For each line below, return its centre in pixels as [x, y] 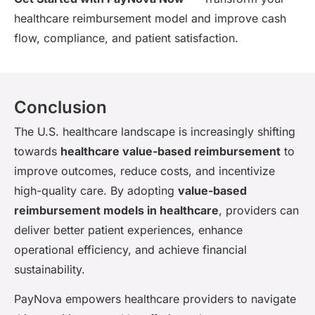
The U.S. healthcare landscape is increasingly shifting [155, 131]
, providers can [259, 210]
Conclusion [60, 107]
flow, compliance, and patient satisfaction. [126, 38]
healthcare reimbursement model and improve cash [150, 19]
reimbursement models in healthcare [116, 210]
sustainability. [50, 269]
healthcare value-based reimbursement [171, 151]
